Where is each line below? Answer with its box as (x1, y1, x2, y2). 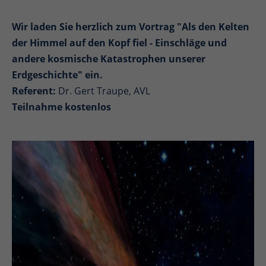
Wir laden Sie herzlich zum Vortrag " (12, 20, 182, 33)
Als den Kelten (182, 20, 249, 33)
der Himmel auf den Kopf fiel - (12, 36, 155, 49)
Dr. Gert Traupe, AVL (58, 84, 150, 97)
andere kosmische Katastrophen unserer (12, 52, 205, 65)
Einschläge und (155, 36, 227, 49)
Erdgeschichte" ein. (12, 68, 103, 81)
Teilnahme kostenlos (12, 100, 111, 113)
